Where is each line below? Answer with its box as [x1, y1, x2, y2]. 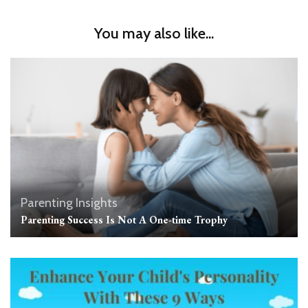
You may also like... [94, 24, 214, 43]
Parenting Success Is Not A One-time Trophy [21, 212, 228, 226]
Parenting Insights [21, 195, 118, 210]
